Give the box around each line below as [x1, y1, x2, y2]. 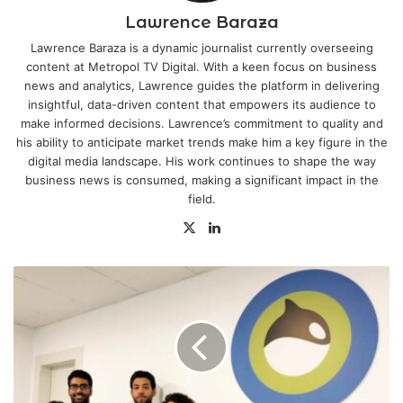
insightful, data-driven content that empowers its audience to [27, 97, 376, 112]
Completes [13, 343, 73, 358]
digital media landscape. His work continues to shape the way [27, 154, 376, 169]
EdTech [13, 286, 54, 301]
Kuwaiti [13, 267, 53, 282]
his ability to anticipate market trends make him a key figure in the [15, 135, 388, 150]
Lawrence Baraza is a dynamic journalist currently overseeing [30, 40, 373, 56]
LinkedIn [224, 219, 278, 237]
